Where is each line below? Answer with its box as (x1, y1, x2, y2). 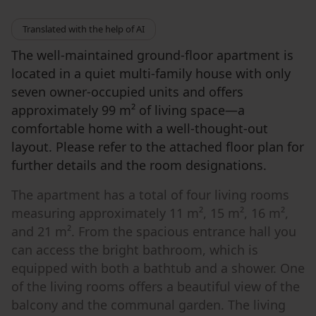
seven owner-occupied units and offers (11, 83, 243, 100)
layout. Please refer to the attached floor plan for (11, 138, 304, 155)
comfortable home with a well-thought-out (11, 120, 268, 137)
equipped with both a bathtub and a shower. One (11, 260, 305, 276)
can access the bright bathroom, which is (11, 241, 258, 258)
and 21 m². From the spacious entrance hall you (11, 223, 296, 240)
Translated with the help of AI (23, 23, 145, 35)
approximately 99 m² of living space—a (11, 102, 245, 119)
